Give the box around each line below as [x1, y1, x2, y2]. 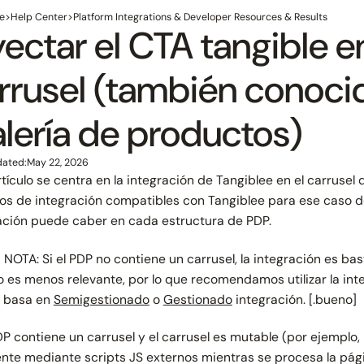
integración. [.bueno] [232, 290, 357, 308]
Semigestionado [53, 290, 149, 308]
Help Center [10, 11, 67, 24]
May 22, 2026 [26, 156, 89, 170]
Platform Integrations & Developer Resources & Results [72, 11, 327, 24]
